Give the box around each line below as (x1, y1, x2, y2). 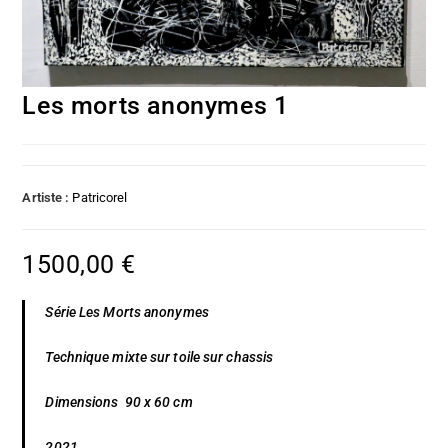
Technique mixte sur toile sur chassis (45, 348, 274, 365)
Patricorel (72, 189, 128, 205)
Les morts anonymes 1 (22, 90, 289, 120)
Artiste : (22, 189, 73, 205)
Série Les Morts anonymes (45, 303, 209, 320)
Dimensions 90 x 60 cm (45, 393, 193, 410)
